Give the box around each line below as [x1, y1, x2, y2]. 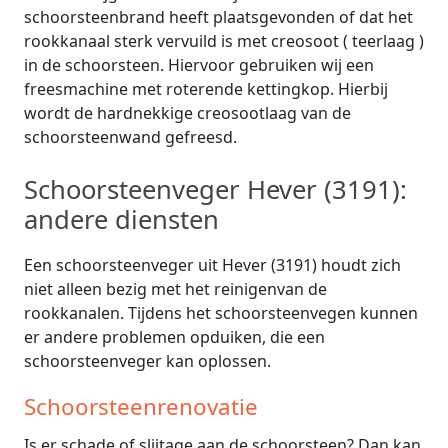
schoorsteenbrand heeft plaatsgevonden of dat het [24, 5, 413, 28]
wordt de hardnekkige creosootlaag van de [24, 101, 351, 124]
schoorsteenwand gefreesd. [24, 125, 237, 148]
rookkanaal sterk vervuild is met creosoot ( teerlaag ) [24, 29, 424, 52]
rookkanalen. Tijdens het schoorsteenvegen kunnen [24, 301, 418, 324]
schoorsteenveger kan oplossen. [24, 349, 271, 372]
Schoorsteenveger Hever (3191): [24, 171, 407, 207]
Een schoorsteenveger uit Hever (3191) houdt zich [24, 253, 401, 276]
